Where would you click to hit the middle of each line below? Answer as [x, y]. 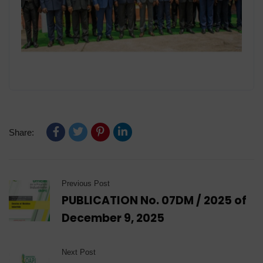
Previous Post [86, 183]
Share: [21, 132]
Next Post [79, 252]
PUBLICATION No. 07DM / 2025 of [154, 200]
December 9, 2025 [113, 218]
